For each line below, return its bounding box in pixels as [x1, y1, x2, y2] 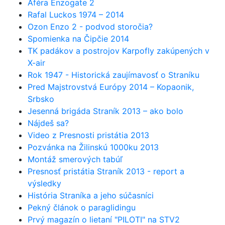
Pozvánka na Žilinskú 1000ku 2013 [28, 142, 159, 152]
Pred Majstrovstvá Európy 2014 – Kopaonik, [28, 82, 194, 92]
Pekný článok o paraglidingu [28, 202, 136, 212]
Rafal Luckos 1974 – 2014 [28, 10, 124, 20]
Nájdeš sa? [28, 118, 69, 128]
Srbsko [28, 94, 54, 104]
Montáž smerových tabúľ [28, 154, 123, 164]
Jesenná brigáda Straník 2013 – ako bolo [28, 106, 183, 116]
